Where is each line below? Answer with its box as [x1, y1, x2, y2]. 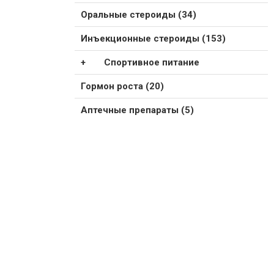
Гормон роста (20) [81, 80, 164, 92]
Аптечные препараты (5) [81, 104, 194, 116]
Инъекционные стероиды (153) [81, 32, 226, 44]
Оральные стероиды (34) [81, 9, 196, 20]
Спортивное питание [103, 56, 199, 68]
